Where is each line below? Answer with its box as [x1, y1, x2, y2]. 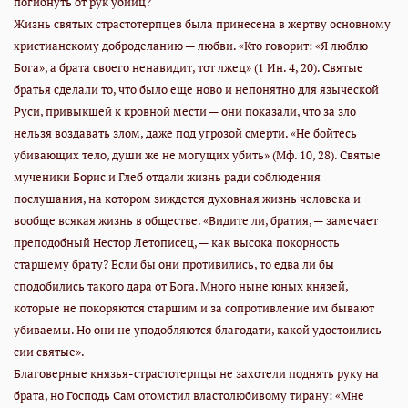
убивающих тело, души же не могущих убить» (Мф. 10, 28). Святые [14, 146, 381, 163]
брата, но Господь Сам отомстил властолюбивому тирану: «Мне [14, 386, 364, 403]
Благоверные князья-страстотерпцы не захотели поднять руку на [14, 364, 379, 382]
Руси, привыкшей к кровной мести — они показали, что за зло [14, 102, 356, 119]
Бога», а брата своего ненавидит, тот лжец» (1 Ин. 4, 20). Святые [14, 58, 363, 76]
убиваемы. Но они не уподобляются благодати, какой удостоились [14, 321, 382, 338]
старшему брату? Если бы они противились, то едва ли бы [14, 255, 334, 272]
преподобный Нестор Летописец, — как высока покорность [14, 233, 340, 250]
